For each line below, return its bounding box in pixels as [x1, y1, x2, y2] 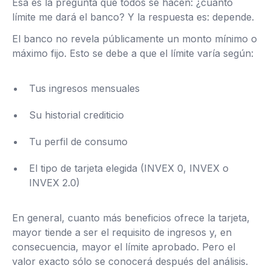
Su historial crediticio [29, 109, 124, 122]
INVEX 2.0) [29, 177, 80, 189]
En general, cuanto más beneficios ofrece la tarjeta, [12, 212, 250, 224]
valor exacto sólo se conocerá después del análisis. [12, 255, 248, 268]
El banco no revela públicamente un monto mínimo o [12, 33, 257, 45]
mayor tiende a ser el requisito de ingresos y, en [12, 226, 232, 239]
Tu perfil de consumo [29, 135, 128, 148]
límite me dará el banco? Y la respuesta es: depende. [12, 11, 254, 24]
